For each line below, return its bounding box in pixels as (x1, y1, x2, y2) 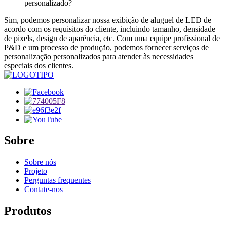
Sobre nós (24, 158, 56, 167)
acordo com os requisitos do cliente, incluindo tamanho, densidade (4, 24, 215, 33)
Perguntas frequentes (24, 176, 91, 185)
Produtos (4, 204, 51, 218)
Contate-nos (24, 185, 63, 194)
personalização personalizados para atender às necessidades (4, 52, 193, 61)
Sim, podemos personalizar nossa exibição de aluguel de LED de (4, 15, 211, 24)
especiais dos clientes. (4, 61, 73, 70)
